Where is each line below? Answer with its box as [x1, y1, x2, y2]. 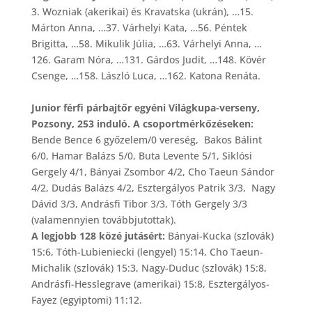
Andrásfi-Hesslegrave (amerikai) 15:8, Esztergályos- [31, 276, 270, 290]
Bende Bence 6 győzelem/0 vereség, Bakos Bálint [31, 132, 262, 146]
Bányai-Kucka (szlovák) [164, 228, 274, 242]
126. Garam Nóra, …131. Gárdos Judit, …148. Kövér [31, 52, 266, 66]
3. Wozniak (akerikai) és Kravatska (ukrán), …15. [31, 4, 253, 18]
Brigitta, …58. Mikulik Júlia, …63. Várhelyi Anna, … [31, 36, 262, 50]
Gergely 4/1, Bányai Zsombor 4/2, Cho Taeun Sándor [31, 164, 274, 178]
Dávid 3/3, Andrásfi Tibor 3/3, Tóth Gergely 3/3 [31, 196, 247, 210]
